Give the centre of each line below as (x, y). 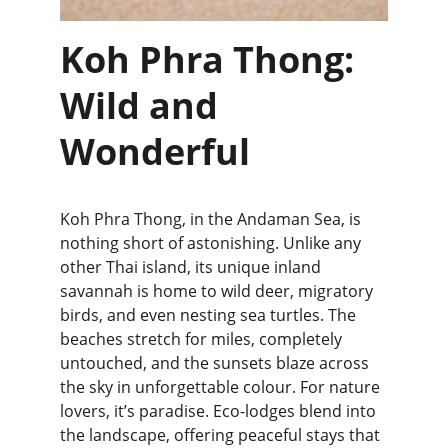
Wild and (143, 105)
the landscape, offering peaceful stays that (222, 435)
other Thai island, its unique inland (192, 267)
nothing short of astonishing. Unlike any (212, 243)
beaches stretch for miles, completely (203, 339)
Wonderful (155, 151)
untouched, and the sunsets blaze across (216, 363)
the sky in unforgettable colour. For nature (222, 387)
